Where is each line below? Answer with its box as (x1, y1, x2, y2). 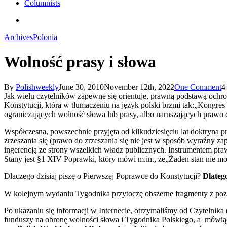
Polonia (33, 33, 57, 42)
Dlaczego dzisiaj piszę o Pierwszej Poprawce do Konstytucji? (4, 171, 203, 180)
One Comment (174, 82, 221, 91)
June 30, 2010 (59, 82, 104, 91)
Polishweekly (16, 82, 59, 91)
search (24, 15, 44, 24)
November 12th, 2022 (104, 82, 174, 91)
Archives (4, 33, 33, 42)
